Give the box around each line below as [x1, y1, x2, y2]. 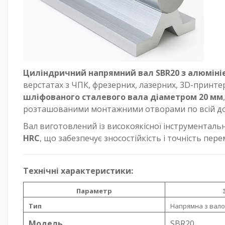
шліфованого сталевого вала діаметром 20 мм [23, 91, 223, 102]
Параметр [76, 186, 112, 195]
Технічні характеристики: [23, 165, 133, 176]
